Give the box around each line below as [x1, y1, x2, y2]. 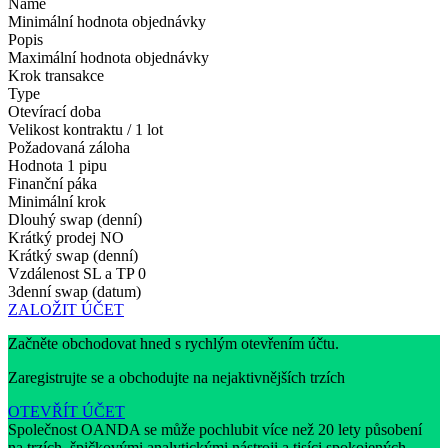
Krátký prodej [8, 229, 96, 247]
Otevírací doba [8, 103, 101, 121]
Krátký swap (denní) [8, 247, 138, 265]
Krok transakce [8, 67, 104, 85]
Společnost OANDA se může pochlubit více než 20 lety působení [8, 421, 422, 439]
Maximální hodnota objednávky [8, 49, 209, 67]
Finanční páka [8, 175, 97, 193]
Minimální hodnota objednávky [8, 13, 206, 31]
